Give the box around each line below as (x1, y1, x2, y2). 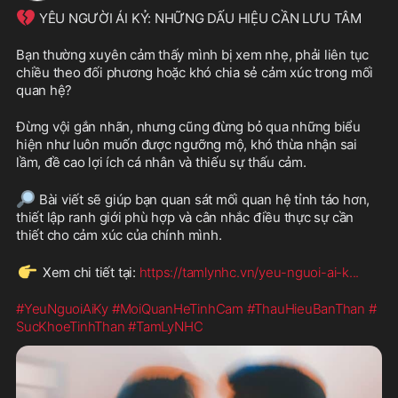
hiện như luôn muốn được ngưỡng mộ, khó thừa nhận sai (16, 136, 358, 154)
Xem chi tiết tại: (39, 264, 139, 282)
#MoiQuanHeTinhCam (111, 300, 243, 318)
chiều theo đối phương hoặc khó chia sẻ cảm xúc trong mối (16, 64, 374, 82)
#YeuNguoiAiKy (16, 300, 109, 318)
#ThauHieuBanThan (246, 300, 365, 318)
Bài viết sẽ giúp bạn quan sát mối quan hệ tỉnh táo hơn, (36, 191, 370, 209)
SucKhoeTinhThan (16, 318, 125, 336)
